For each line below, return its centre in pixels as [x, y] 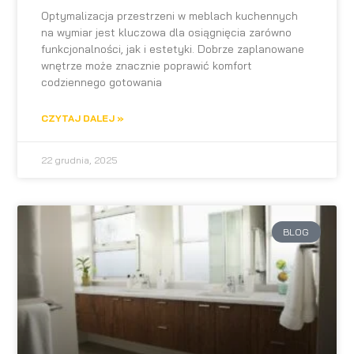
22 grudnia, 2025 [80, 160]
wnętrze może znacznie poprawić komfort [147, 66]
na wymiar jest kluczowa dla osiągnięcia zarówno [167, 33]
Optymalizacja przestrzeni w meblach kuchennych [170, 16]
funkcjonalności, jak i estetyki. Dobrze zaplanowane [173, 49]
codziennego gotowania [102, 83]
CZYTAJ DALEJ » [83, 119]
